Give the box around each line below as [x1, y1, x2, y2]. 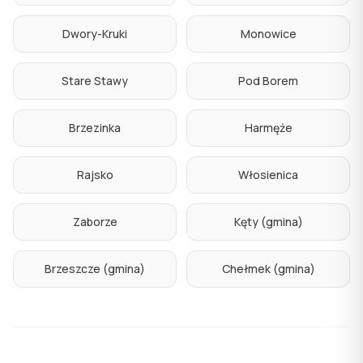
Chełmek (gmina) [221, 261, 315, 277]
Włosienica [238, 167, 298, 183]
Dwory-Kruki [62, 26, 127, 42]
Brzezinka [69, 120, 121, 136]
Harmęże [244, 120, 293, 136]
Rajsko [76, 167, 113, 183]
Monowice [240, 26, 297, 42]
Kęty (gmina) [233, 214, 303, 230]
